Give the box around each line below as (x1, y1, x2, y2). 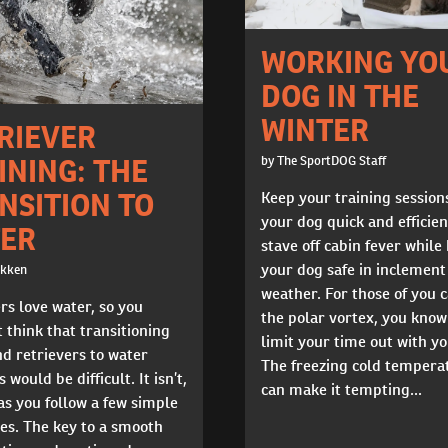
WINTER (261, 110, 369, 149)
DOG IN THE (261, 76, 419, 115)
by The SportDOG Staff (261, 151, 386, 169)
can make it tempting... (261, 378, 422, 400)
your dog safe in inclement (261, 258, 446, 280)
